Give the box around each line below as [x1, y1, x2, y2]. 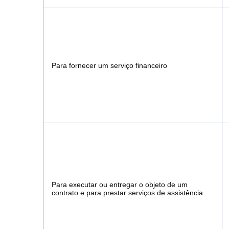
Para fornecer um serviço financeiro [52, 61, 167, 70]
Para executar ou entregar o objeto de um [52, 180, 188, 189]
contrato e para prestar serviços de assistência [52, 189, 203, 197]
